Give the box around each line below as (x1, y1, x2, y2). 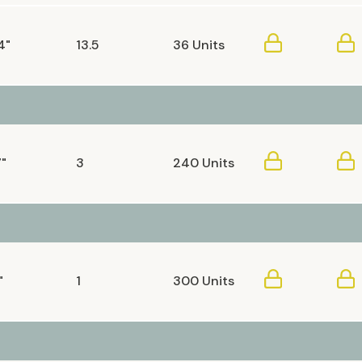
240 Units (173, 154, 234, 171)
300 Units (173, 272, 234, 289)
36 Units (173, 36, 225, 53)
